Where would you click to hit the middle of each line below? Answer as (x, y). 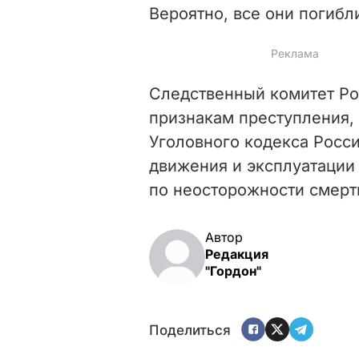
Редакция (237, 254)
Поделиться (190, 331)
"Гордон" (233, 270)
